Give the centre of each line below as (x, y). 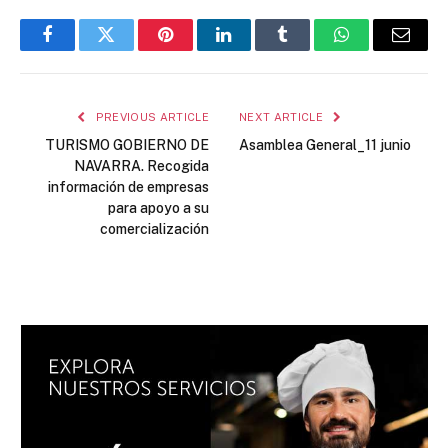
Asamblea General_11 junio (325, 145)
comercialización (154, 229)
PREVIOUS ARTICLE (150, 117)
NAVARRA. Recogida (141, 166)
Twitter (130, 49)
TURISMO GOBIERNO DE (127, 145)
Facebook (80, 49)
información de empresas (128, 187)
